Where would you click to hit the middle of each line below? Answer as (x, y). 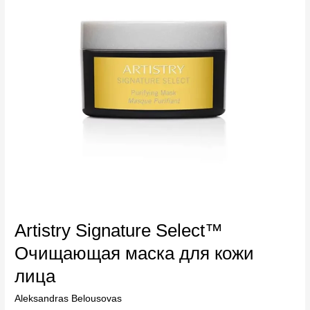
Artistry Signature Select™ (119, 231)
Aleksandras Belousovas (69, 298)
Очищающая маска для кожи (135, 254)
